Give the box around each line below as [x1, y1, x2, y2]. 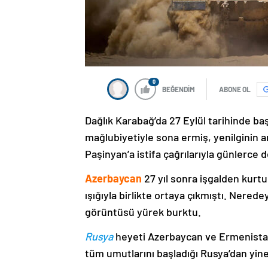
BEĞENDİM [162, 85, 195, 94]
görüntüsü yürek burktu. [85, 205, 201, 219]
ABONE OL [219, 85, 251, 94]
